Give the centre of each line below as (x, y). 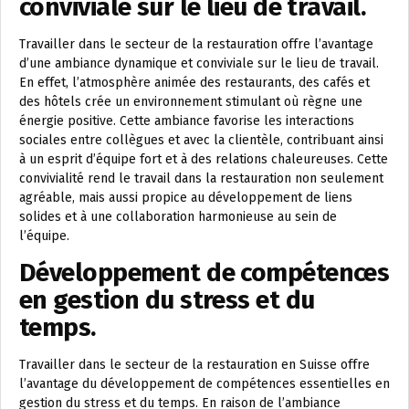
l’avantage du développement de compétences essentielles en (204, 384)
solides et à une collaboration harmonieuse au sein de (178, 217)
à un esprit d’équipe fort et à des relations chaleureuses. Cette (204, 159)
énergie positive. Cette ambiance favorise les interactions (187, 121)
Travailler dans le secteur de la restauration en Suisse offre (194, 365)
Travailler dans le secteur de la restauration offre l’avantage (196, 44)
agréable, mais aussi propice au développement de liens (186, 198)
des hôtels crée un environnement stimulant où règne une (191, 102)
